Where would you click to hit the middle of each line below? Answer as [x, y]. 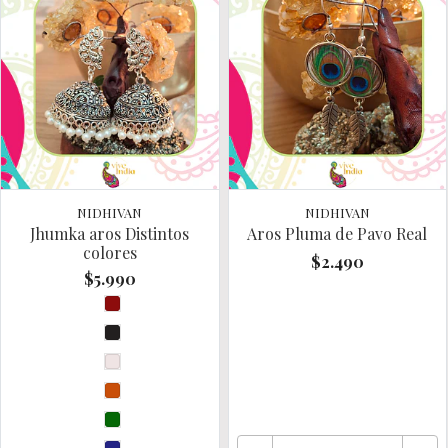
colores [109, 252]
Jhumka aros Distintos [110, 233]
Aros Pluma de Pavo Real [337, 233]
